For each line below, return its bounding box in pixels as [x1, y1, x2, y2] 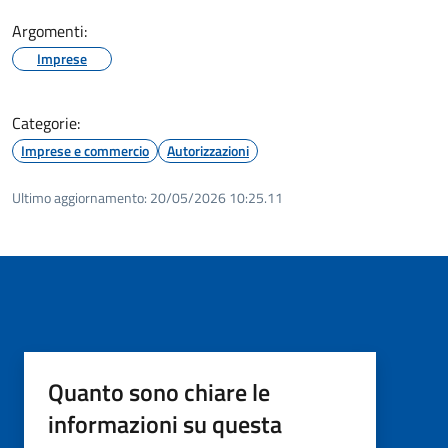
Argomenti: [12, 18, 87, 43]
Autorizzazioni [167, 139, 249, 161]
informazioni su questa [48, 405, 282, 442]
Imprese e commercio [21, 139, 149, 161]
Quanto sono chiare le [48, 373, 270, 410]
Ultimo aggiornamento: [12, 186, 147, 208]
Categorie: [12, 110, 80, 135]
